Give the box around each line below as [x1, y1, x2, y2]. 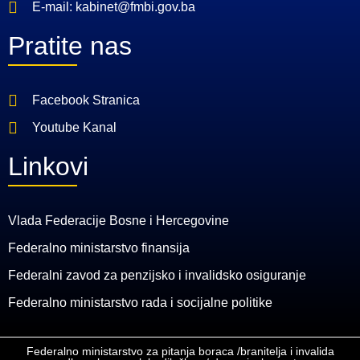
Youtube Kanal [32, 121, 117, 135]
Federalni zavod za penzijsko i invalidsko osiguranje [8, 268, 306, 283]
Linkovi [8, 152, 88, 182]
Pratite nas [8, 31, 132, 61]
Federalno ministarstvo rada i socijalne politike [8, 296, 272, 310]
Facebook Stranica [32, 93, 140, 108]
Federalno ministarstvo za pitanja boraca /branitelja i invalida [26, 345, 334, 358]
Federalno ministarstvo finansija [8, 241, 190, 256]
